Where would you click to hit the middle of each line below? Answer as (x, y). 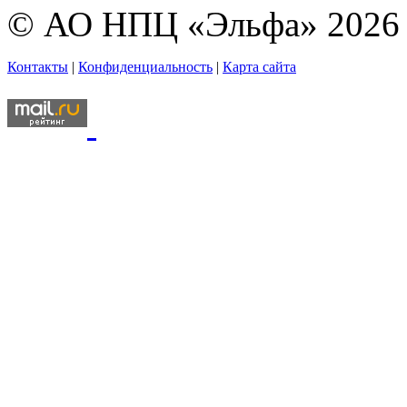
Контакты (38, 67)
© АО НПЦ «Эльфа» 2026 (203, 25)
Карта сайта (259, 67)
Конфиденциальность (145, 67)
